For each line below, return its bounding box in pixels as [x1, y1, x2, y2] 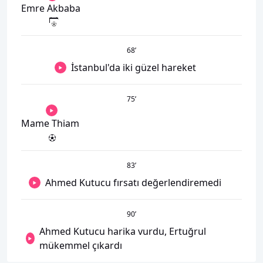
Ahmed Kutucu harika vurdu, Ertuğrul [39, 225, 206, 238]
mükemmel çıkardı [39, 239, 122, 252]
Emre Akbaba [21, 2, 80, 15]
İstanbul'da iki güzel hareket [70, 61, 196, 74]
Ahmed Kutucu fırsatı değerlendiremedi [45, 176, 221, 189]
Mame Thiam [21, 117, 79, 130]
